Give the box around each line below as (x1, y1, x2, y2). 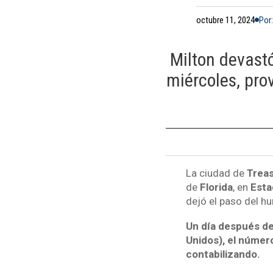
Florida (199, 181, 233, 194)
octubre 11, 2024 (196, 14, 255, 26)
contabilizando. (185, 247, 260, 260)
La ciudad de (185, 167, 247, 180)
